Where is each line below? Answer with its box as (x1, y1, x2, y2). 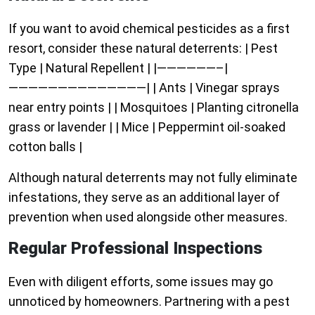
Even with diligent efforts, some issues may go (8, 274, 273, 290)
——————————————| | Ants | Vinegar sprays (8, 80, 280, 96)
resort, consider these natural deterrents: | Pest (8, 41, 278, 56)
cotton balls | (8, 139, 82, 155)
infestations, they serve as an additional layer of (8, 190, 280, 205)
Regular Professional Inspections (8, 238, 262, 259)
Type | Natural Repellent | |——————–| (8, 60, 228, 76)
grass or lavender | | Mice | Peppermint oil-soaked (8, 120, 285, 135)
